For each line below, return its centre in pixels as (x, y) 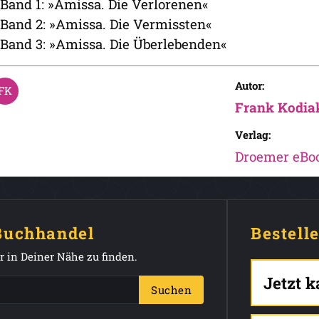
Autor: (249, 85)
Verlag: (252, 135)
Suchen (171, 290)
